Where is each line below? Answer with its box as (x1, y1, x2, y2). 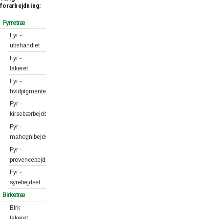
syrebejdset (10, 179, 40, 186)
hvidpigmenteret (10, 88, 53, 95)
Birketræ (2, 192, 25, 199)
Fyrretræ (2, 19, 25, 26)
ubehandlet (10, 42, 40, 49)
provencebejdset (10, 156, 53, 163)
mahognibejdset (10, 133, 53, 140)
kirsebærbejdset (10, 110, 52, 118)
